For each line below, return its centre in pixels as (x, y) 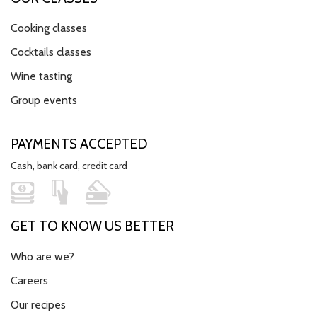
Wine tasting (41, 76)
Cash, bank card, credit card (69, 165)
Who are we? (42, 256)
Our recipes (38, 304)
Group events (44, 100)
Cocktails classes (51, 52)
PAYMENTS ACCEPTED (79, 144)
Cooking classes (49, 28)
